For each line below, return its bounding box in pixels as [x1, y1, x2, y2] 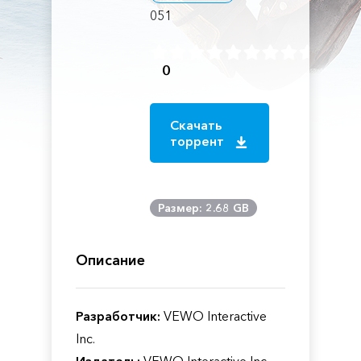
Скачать [170, 117, 222, 133]
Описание [76, 251, 145, 269]
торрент [170, 133, 228, 149]
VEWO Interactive [160, 308, 267, 324]
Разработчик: [76, 308, 160, 324]
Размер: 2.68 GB [158, 201, 250, 215]
